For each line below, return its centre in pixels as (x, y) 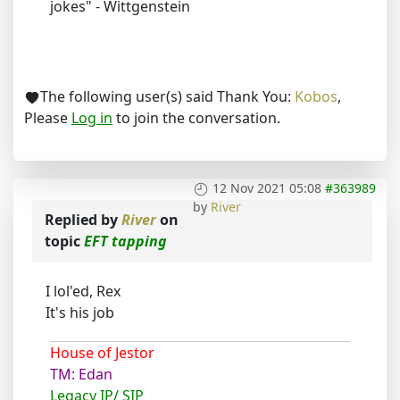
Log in (92, 118)
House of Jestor (102, 353)
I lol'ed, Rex (83, 291)
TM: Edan (81, 374)
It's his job (80, 312)
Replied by (83, 220)
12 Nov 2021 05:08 (267, 188)
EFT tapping (125, 241)
